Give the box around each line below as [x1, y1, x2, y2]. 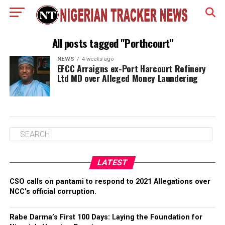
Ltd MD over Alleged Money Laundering [57, 71, 198, 84]
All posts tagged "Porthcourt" [52, 35, 173, 51]
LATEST [96, 158, 129, 167]
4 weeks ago [81, 56, 114, 62]
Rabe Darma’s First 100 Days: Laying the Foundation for [9, 213, 202, 221]
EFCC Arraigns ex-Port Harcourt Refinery [57, 62, 206, 75]
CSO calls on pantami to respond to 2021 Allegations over [9, 177, 210, 186]
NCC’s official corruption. [9, 187, 96, 196]
